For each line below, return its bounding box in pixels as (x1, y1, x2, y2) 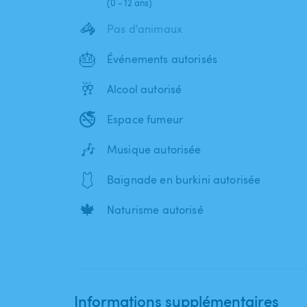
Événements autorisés (107, 51, 217, 67)
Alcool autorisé (107, 82, 182, 97)
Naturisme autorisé (107, 202, 204, 218)
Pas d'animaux (107, 21, 182, 37)
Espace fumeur (107, 112, 183, 127)
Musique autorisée (107, 142, 201, 158)
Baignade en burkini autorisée (107, 172, 261, 188)
